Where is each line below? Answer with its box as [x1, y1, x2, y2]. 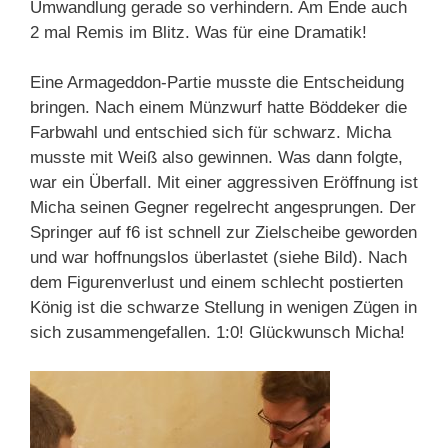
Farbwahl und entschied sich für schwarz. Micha [30, 123, 391, 143]
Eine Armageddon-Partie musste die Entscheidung [30, 73, 404, 93]
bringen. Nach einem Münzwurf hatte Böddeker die [30, 98, 407, 118]
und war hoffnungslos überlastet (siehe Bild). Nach [30, 248, 407, 268]
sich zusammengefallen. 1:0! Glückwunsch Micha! [30, 323, 405, 343]
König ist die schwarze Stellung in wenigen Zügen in [30, 298, 417, 318]
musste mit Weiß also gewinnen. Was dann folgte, [30, 148, 403, 168]
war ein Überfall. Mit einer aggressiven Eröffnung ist [30, 173, 418, 193]
